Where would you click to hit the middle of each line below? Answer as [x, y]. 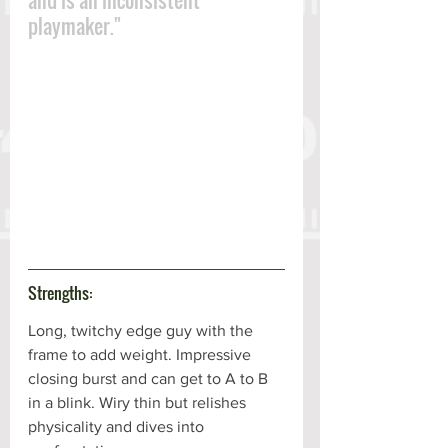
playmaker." [74, 26]
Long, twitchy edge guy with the [142, 331]
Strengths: [60, 293]
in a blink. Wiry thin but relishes [139, 403]
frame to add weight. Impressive [141, 355]
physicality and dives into [118, 427]
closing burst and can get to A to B [150, 379]
